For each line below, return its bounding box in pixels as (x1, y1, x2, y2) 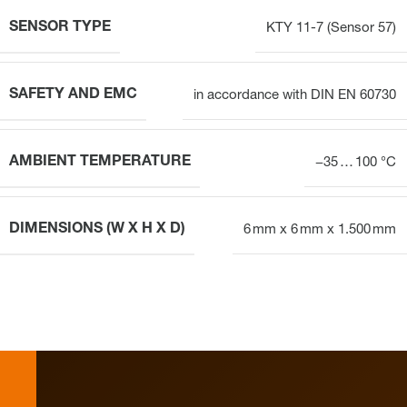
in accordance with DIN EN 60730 (194, 88, 396, 103)
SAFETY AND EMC (9, 87, 137, 103)
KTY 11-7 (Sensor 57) (266, 21, 396, 35)
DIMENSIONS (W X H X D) (9, 222, 185, 237)
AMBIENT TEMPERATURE (9, 154, 191, 170)
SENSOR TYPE (9, 20, 111, 35)
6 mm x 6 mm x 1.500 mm (243, 223, 396, 237)
